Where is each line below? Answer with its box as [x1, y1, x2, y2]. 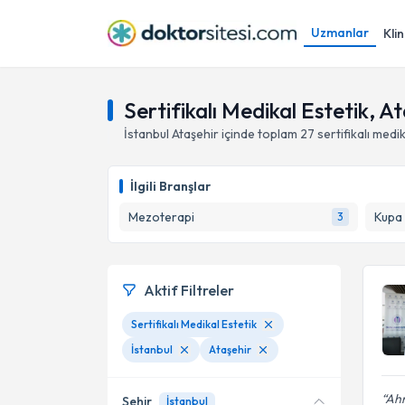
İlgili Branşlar [130, 178, 211, 194]
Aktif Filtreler [144, 281, 234, 299]
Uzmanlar [311, 24, 369, 41]
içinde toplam [219, 126, 297, 142]
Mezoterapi [128, 209, 194, 225]
